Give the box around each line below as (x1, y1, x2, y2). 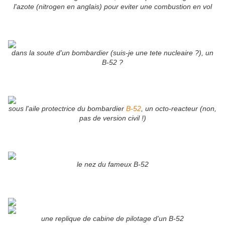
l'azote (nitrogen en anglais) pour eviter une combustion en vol (13, 3, 212, 11)
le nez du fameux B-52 (76, 160, 149, 169)
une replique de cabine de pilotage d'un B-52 (41, 214, 184, 223)
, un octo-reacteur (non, (141, 104, 216, 113)
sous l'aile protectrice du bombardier (9, 104, 126, 113)
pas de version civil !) (79, 114, 146, 123)
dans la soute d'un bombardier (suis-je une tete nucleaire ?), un (12, 49, 213, 57)
